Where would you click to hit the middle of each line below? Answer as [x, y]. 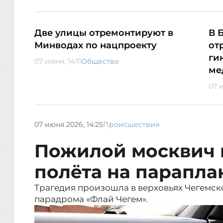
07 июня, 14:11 [58, 61]
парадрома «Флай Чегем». [91, 199]
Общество [100, 61]
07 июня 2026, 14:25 [69, 124]
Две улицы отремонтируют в [104, 33]
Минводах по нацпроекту [96, 46]
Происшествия [131, 124]
